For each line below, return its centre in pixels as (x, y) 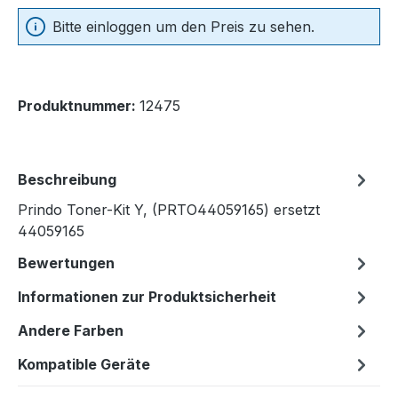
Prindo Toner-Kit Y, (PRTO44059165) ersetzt (169, 210)
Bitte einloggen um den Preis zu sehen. (183, 27)
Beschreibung (67, 180)
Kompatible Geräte (84, 365)
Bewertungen (66, 263)
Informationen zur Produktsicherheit (147, 297)
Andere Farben (71, 331)
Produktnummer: (79, 106)
